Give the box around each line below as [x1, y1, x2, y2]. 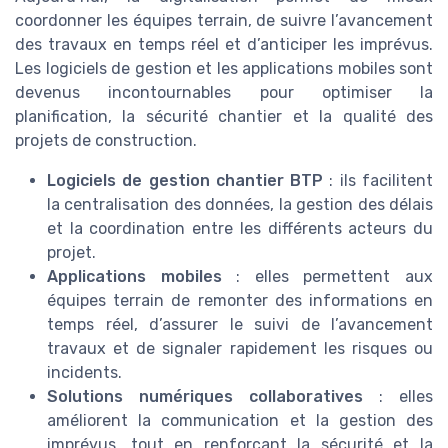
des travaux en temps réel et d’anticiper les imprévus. [15, 34, 433, 54]
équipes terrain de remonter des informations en [47, 290, 433, 310]
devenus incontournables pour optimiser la [15, 82, 433, 102]
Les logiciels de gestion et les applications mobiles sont [15, 58, 433, 78]
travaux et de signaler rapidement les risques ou [47, 338, 433, 358]
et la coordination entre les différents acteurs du [47, 218, 433, 238]
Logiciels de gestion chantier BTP [47, 170, 324, 190]
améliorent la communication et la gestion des [47, 410, 433, 430]
